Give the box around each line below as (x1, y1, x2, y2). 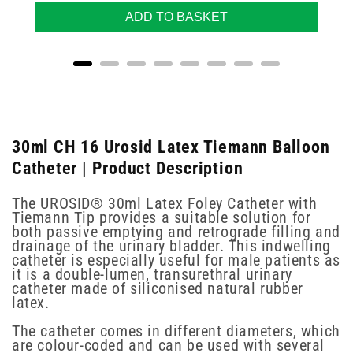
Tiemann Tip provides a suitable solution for (12, 208, 311, 228)
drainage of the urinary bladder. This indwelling (12, 236, 331, 256)
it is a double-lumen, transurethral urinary (12, 265, 292, 284)
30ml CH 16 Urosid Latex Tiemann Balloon (12, 136, 330, 157)
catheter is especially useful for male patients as (12, 251, 341, 270)
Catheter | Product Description (12, 157, 243, 178)
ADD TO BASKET (125, 9, 228, 24)
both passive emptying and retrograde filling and (12, 222, 340, 242)
